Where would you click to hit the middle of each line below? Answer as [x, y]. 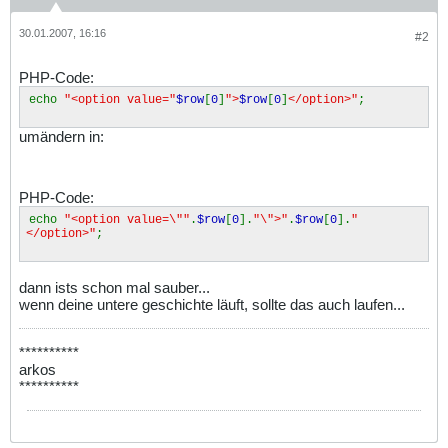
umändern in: [61, 136]
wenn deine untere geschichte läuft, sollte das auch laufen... [212, 304]
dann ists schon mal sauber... [114, 287]
